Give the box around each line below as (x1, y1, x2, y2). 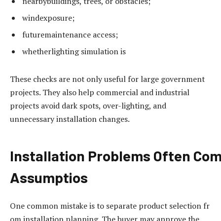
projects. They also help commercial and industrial (10, 86, 189, 98)
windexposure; (22, 12, 74, 23)
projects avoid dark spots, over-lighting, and (10, 100, 166, 111)
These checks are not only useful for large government (10, 73, 207, 84)
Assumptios (10, 169, 88, 186)
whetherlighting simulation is (22, 45, 126, 57)
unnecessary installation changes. (10, 113, 130, 124)
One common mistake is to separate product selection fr (10, 200, 210, 212)
